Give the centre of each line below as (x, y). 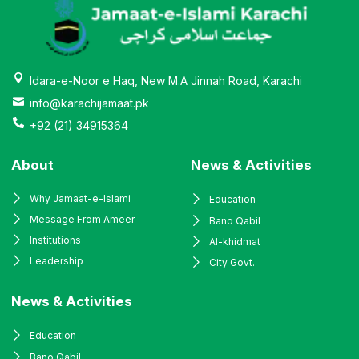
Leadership (56, 261)
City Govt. (232, 263)
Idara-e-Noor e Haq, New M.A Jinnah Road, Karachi (165, 81)
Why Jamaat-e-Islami (80, 199)
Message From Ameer (82, 220)
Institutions (55, 240)
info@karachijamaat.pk (89, 103)
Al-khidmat (234, 242)
